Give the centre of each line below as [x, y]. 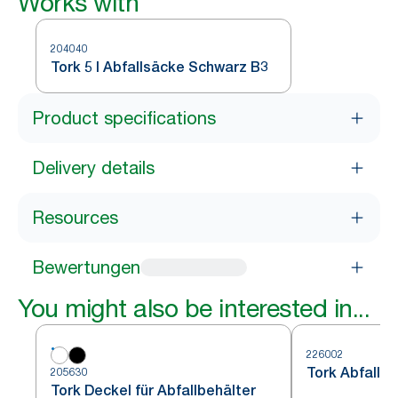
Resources [75, 218]
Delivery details [93, 168]
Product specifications [124, 118]
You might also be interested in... [194, 308]
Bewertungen [86, 267]
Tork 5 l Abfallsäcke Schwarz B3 [159, 67]
